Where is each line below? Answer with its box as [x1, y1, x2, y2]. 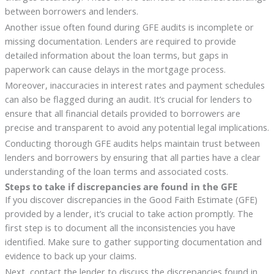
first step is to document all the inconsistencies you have [4, 221, 235, 234]
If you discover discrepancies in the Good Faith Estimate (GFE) [4, 193, 257, 206]
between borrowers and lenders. [4, 5, 138, 18]
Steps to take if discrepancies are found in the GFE [4, 180, 237, 193]
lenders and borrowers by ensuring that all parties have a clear [4, 151, 261, 164]
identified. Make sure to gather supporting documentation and [4, 235, 262, 248]
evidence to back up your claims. [4, 250, 136, 262]
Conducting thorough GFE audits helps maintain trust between [4, 137, 260, 150]
